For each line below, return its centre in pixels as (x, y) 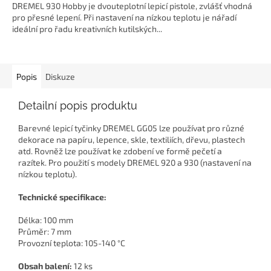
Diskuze (60, 77)
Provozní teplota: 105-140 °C (72, 243)
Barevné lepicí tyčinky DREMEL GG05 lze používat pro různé (131, 128)
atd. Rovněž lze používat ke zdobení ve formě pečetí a (120, 151)
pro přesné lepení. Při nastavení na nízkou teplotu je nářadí (124, 18)
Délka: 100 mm (46, 220)
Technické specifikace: (62, 197)
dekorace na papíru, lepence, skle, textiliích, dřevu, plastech (132, 140)
